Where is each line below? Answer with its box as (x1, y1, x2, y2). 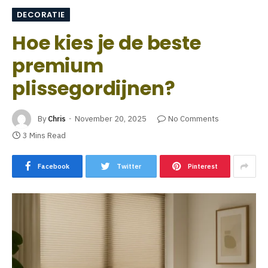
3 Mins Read (23, 130, 66, 141)
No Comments (168, 113, 219, 124)
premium (12, 52, 103, 80)
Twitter (117, 162, 142, 171)
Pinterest (187, 162, 218, 171)
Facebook (38, 162, 70, 171)
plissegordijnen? (12, 75, 175, 102)
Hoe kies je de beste (12, 29, 201, 57)
